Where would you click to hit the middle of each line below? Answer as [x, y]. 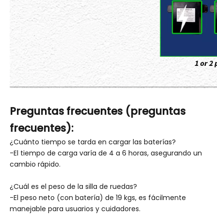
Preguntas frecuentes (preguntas [98, 111]
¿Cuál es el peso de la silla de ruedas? [73, 186]
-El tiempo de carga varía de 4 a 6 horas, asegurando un [106, 153]
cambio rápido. [35, 164]
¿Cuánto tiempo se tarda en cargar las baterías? [93, 142]
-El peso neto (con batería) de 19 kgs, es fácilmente [98, 198]
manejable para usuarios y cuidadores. [75, 209]
